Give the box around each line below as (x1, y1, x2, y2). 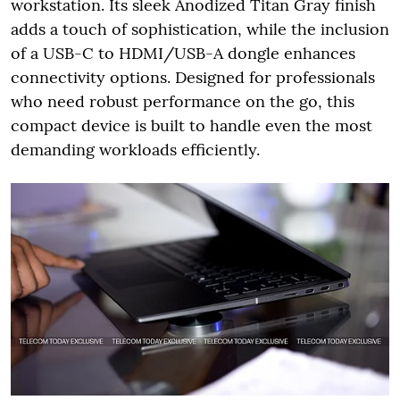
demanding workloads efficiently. (11, 139, 260, 161)
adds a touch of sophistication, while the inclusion (11, 19, 389, 40)
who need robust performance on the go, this (11, 91, 354, 112)
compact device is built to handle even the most (11, 115, 372, 137)
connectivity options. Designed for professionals (11, 67, 375, 88)
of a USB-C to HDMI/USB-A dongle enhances (11, 43, 355, 64)
